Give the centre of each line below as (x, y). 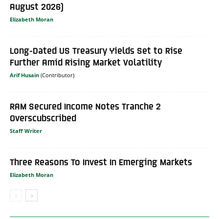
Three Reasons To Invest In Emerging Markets (101, 161)
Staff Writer (26, 131)
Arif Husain (24, 75)
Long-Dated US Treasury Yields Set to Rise (96, 50)
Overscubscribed (43, 117)
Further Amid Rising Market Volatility (86, 62)
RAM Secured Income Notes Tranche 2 (85, 106)
